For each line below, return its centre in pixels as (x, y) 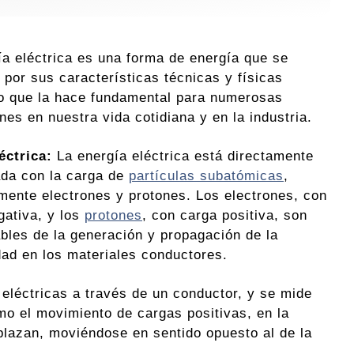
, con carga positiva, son (225, 215)
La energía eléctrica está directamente (183, 156)
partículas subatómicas (206, 176)
